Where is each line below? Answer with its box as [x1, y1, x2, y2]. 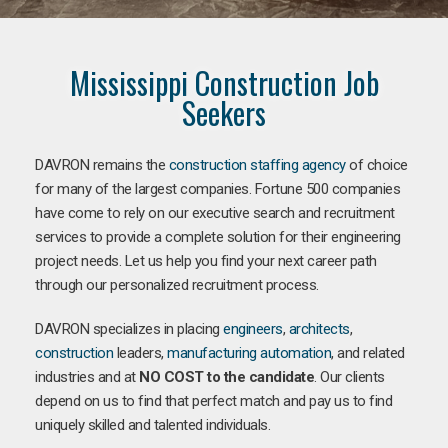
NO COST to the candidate [139, 367, 314, 386]
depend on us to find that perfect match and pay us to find [35, 391, 392, 410]
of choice [345, 155, 408, 174]
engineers [223, 319, 283, 338]
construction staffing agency [168, 155, 346, 174]
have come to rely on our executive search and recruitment [35, 203, 395, 222]
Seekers [182, 89, 266, 135]
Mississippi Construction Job [69, 59, 379, 105]
